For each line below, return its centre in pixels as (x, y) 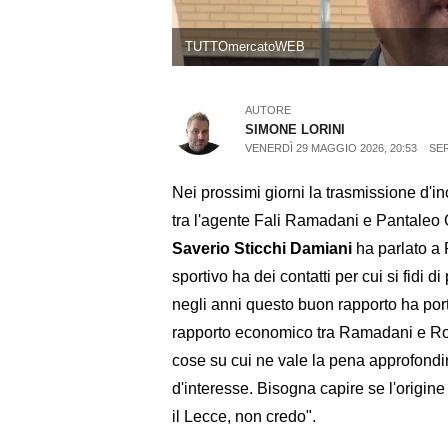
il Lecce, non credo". (244, 416)
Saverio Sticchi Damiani (262, 248)
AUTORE (268, 110)
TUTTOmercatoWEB (244, 47)
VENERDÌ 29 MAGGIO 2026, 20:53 (331, 148)
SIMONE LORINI (295, 130)
